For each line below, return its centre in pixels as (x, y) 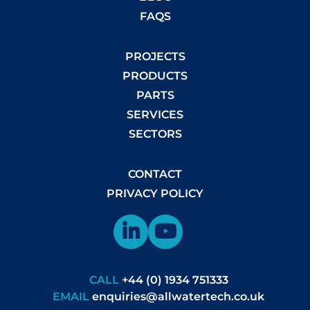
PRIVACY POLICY (155, 193)
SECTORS (155, 134)
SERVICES (155, 115)
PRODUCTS (155, 76)
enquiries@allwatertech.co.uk (178, 297)
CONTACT (155, 174)
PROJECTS (155, 56)
